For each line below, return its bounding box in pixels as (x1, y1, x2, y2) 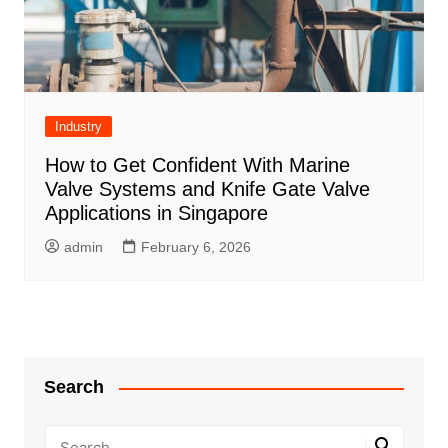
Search (43, 377, 104, 398)
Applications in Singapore (44, 202, 268, 225)
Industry (54, 119, 102, 135)
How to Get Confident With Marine (44, 154, 350, 177)
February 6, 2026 (140, 239, 251, 256)
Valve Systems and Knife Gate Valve (44, 178, 370, 201)
